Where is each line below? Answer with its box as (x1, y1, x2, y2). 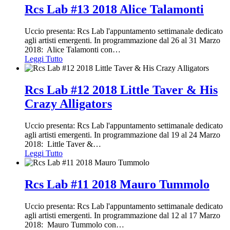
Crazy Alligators (25, 97, 112, 110)
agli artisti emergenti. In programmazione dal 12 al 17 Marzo (25, 210, 220, 220)
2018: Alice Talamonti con (25, 45, 112, 54)
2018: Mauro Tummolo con (25, 220, 116, 229)
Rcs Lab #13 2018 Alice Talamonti (25, 3, 204, 16)
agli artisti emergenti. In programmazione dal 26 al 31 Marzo (25, 35, 220, 45)
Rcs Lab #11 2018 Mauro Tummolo (25, 177, 209, 191)
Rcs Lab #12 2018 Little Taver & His (25, 83, 218, 97)
